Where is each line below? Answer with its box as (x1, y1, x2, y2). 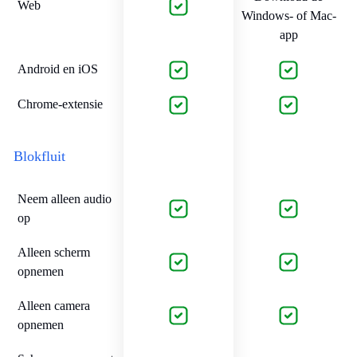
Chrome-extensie (18, 96, 103, 111)
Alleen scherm (18, 245, 90, 259)
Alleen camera (18, 298, 90, 312)
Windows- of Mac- (241, 9, 336, 23)
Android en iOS (18, 61, 98, 76)
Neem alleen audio (18, 191, 112, 206)
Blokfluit (14, 147, 65, 164)
